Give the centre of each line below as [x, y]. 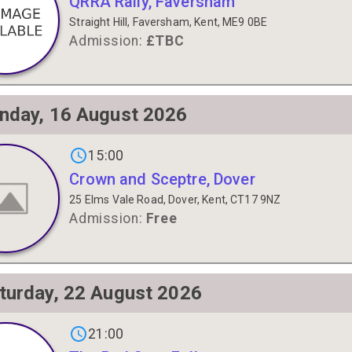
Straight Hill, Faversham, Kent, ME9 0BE [169, 22]
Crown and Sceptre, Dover [162, 180]
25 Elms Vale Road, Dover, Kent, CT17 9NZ [175, 200]
